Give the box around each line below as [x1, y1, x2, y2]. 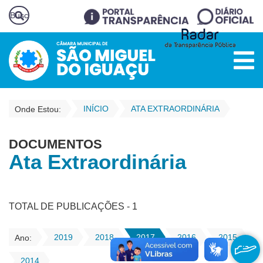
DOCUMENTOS [9, 137, 102, 151]
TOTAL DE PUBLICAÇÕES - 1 [9, 201, 137, 211]
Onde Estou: [15, 104, 61, 114]
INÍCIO [83, 104, 109, 113]
